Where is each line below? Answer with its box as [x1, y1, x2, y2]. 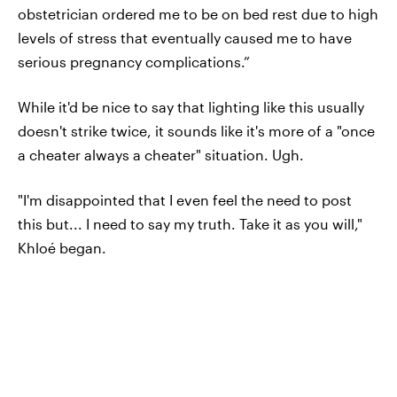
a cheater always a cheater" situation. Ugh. [18, 146, 304, 163]
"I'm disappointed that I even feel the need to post [18, 191, 352, 208]
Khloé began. [18, 239, 106, 256]
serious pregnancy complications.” [18, 53, 250, 70]
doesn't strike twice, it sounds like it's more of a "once [18, 122, 375, 139]
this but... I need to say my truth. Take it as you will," [18, 215, 362, 232]
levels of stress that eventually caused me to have [18, 29, 352, 46]
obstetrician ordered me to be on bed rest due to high [18, 5, 378, 22]
